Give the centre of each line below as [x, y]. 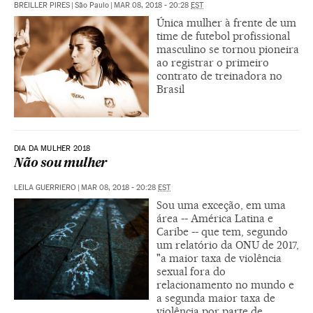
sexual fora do [191, 271]
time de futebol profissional [223, 36]
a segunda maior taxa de [216, 298]
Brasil [170, 89]
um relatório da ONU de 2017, [228, 245]
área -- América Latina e [215, 218]
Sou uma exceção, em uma [221, 205]
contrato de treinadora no [219, 76]
